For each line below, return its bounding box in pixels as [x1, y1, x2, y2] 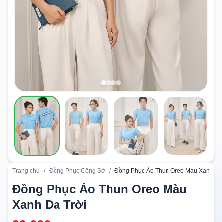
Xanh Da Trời [12, 197, 87, 211]
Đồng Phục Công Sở [49, 167, 105, 174]
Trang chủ [12, 167, 40, 174]
